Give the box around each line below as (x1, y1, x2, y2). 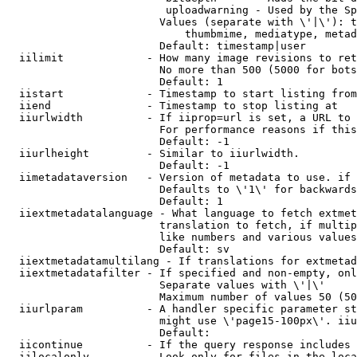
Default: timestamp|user (6, 40, 306, 52)
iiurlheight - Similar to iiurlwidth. (6, 147, 300, 159)
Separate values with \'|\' (6, 279, 325, 291)
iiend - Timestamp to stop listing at (6, 100, 338, 112)
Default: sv (6, 243, 229, 255)
